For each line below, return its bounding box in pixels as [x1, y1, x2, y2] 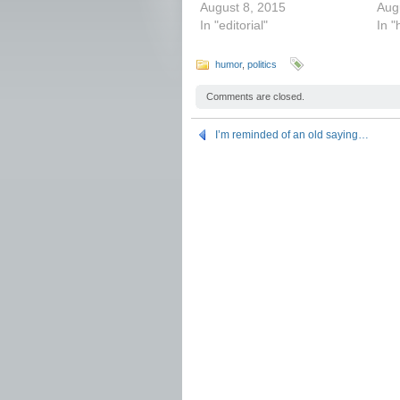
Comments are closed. [206, 91, 304, 102]
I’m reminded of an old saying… [215, 129, 369, 141]
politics [247, 59, 277, 70]
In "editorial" [200, 18, 268, 32]
